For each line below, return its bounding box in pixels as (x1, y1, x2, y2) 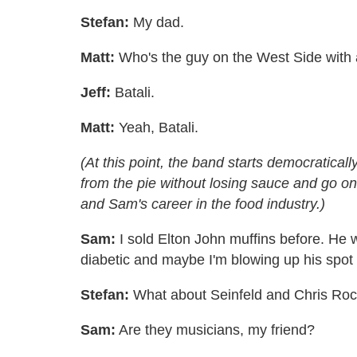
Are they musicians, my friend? (116, 321, 315, 338)
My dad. (129, 14, 184, 30)
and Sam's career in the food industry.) (80, 195, 325, 212)
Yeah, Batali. (115, 119, 198, 135)
